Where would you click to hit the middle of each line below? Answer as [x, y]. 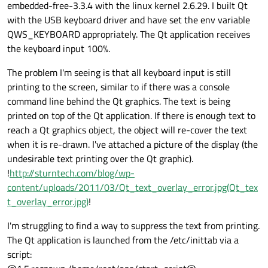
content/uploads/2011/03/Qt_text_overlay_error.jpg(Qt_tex [133, 188]
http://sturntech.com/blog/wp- [72, 173]
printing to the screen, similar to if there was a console [118, 87]
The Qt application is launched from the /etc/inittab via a [123, 240]
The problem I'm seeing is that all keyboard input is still [119, 73]
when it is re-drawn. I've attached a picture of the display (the [133, 144]
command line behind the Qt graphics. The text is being [119, 101]
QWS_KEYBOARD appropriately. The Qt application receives [129, 34]
